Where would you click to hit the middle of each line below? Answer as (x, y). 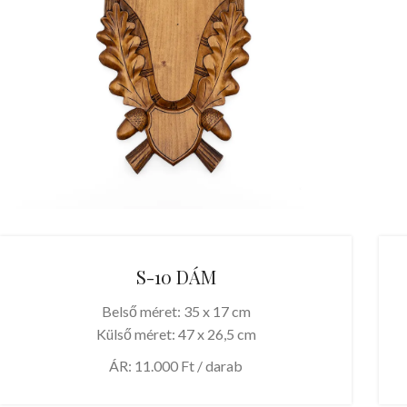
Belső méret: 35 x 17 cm (176, 311)
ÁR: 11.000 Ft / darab (176, 365)
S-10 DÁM (176, 276)
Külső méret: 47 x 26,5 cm (176, 333)
